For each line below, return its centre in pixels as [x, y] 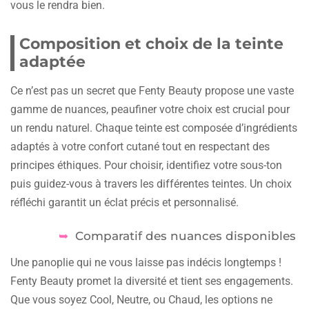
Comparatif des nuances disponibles [186, 236]
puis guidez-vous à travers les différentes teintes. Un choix [151, 183]
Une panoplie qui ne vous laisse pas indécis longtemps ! [146, 262]
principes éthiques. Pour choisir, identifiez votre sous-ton [146, 165]
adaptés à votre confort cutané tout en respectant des [140, 146]
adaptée [52, 61]
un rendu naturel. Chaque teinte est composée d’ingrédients [154, 128]
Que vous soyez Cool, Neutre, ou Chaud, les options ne [141, 299]
